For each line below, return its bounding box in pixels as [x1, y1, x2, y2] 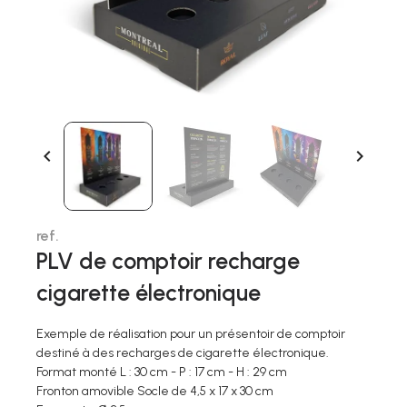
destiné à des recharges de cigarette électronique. [36, 345, 329, 362]
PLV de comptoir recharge [36, 247, 300, 275]
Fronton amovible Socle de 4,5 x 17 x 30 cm [36, 383, 273, 400]
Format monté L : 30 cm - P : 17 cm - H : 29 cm [36, 364, 287, 381]
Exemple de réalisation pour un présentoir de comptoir [36, 326, 345, 342]
